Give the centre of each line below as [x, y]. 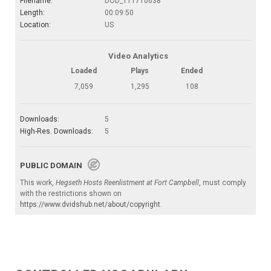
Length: [32, 12]
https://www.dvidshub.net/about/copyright [90, 204]
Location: [35, 24]
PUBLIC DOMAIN [54, 165]
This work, [38, 182]
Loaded [83, 70]
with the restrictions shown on [71, 193]
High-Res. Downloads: [57, 131]
